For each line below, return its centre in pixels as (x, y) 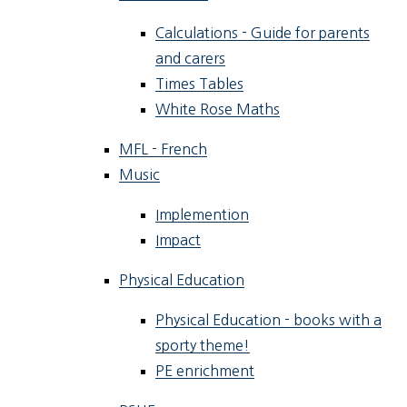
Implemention (203, 215)
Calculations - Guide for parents (263, 33)
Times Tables (200, 84)
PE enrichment (205, 371)
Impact (179, 240)
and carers (191, 59)
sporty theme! (203, 346)
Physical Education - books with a (269, 320)
